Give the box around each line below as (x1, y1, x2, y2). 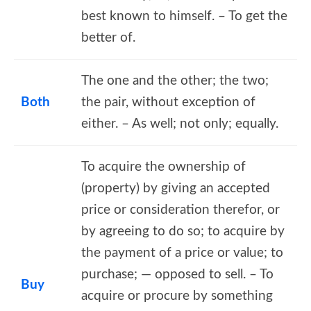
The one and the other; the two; (81, 74, 269, 87)
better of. (81, 31, 135, 44)
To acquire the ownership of (81, 160, 246, 174)
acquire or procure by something (81, 289, 273, 303)
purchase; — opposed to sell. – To (81, 267, 274, 281)
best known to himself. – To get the (81, 9, 287, 23)
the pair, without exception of (81, 95, 255, 109)
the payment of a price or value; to (81, 246, 283, 260)
